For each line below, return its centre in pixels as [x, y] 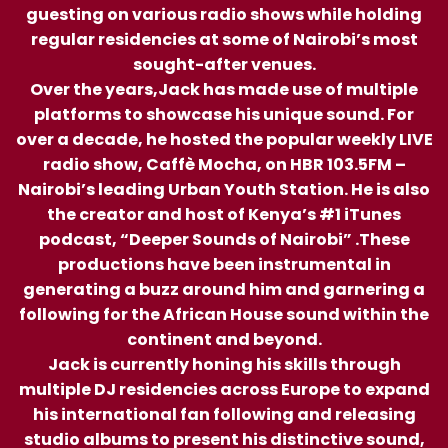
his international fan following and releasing [224, 415]
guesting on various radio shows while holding [224, 15]
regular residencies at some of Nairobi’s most [224, 40]
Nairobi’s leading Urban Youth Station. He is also [224, 190]
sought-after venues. [224, 65]
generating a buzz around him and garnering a [224, 290]
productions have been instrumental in [224, 265]
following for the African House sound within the [224, 315]
